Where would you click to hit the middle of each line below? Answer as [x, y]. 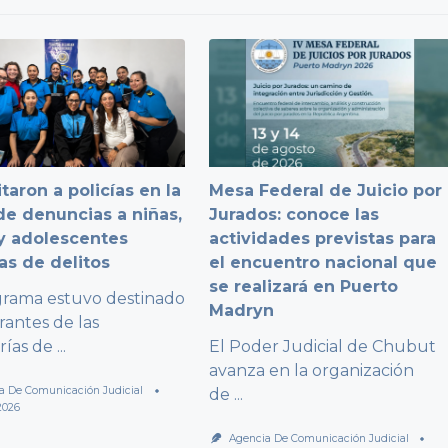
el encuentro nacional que [323, 263]
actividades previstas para [323, 239]
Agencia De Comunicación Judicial [319, 439]
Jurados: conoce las [294, 215]
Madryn [242, 311]
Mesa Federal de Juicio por [326, 191]
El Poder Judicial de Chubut [323, 347]
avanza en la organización [312, 371]
